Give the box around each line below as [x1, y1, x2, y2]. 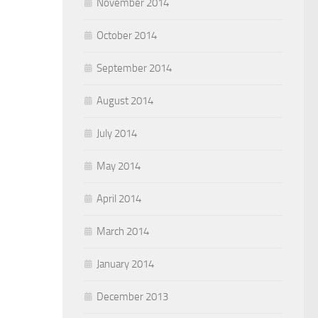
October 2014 [97, 29, 157, 42]
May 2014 [97, 160, 141, 172]
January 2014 [97, 258, 154, 270]
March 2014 [97, 225, 149, 238]
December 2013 [97, 290, 168, 303]
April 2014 [97, 192, 141, 205]
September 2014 [97, 62, 172, 75]
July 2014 [97, 127, 137, 140]
